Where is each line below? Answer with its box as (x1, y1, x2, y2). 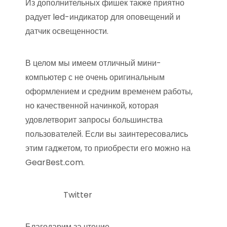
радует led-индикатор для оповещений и (25, 11, 180, 23)
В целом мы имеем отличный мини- (25, 57, 161, 69)
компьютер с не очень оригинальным (25, 71, 165, 83)
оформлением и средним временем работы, (25, 86, 193, 97)
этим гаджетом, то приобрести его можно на (25, 142, 191, 154)
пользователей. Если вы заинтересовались (25, 128, 188, 140)
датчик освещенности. (25, 25, 108, 37)
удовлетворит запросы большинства (25, 114, 163, 126)
